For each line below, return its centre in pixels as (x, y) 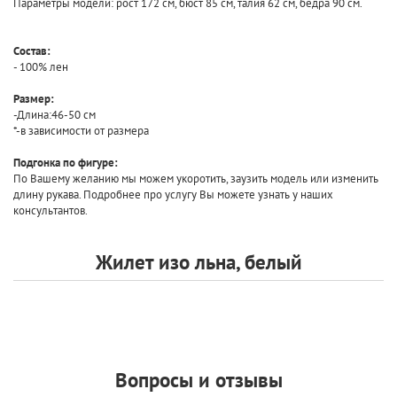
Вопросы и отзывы (198, 380)
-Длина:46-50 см (54, 115)
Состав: (32, 51)
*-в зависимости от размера (81, 131)
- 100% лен (41, 67)
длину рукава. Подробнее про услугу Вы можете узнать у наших (173, 195)
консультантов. (51, 210)
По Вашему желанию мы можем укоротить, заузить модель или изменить (196, 179)
